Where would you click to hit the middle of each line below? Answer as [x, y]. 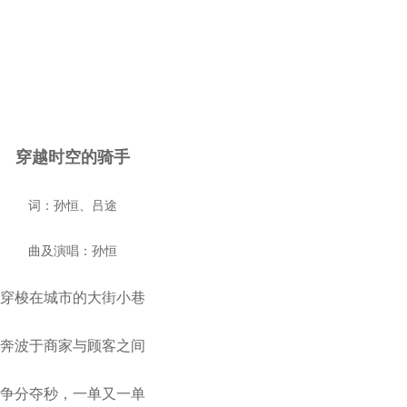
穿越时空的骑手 [73, 157]
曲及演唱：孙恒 [73, 251]
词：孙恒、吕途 [73, 206]
